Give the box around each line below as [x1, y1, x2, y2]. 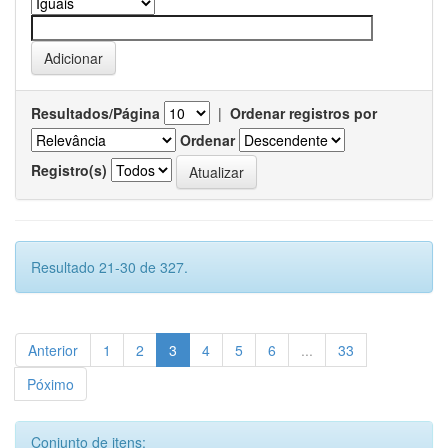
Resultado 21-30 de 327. [31, 257, 188, 278]
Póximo [27, 374, 74, 395]
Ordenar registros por [230, 103, 377, 124]
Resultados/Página [31, 103, 160, 124]
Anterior [28, 340, 78, 361]
